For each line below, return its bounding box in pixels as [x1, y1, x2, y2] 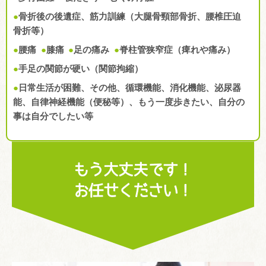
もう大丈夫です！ [74, 162, 192, 178]
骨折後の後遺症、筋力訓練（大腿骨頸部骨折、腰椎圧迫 [18, 11, 241, 22]
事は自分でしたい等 [13, 111, 93, 122]
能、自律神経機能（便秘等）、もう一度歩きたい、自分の [13, 97, 245, 107]
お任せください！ [74, 183, 192, 198]
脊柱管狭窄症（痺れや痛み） [119, 45, 235, 55]
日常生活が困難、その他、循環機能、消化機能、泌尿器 [18, 83, 241, 93]
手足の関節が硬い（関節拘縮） [18, 64, 143, 74]
